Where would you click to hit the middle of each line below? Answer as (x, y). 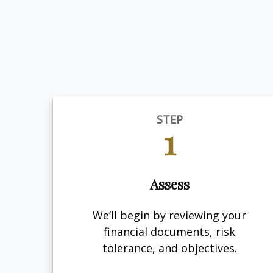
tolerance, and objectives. (169, 248)
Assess (169, 184)
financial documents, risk (170, 231)
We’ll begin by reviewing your (170, 215)
